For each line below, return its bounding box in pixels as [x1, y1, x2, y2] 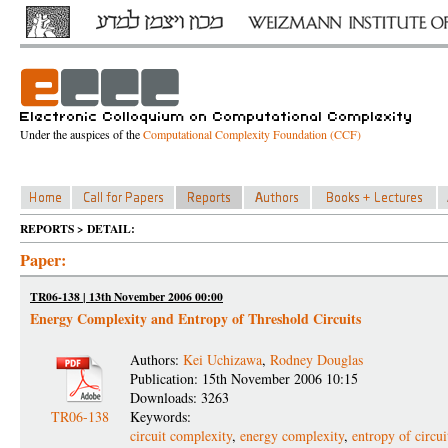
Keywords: [130, 407, 196, 426]
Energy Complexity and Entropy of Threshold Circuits [30, 308, 361, 329]
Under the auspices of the [20, 126, 143, 142]
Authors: [130, 350, 183, 369]
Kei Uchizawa [183, 350, 262, 369]
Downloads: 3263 [130, 388, 229, 407]
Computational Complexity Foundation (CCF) [143, 126, 361, 142]
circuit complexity [130, 426, 232, 445]
